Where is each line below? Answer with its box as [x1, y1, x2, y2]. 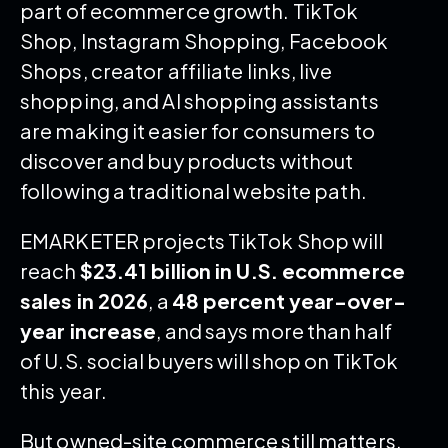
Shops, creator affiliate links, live [20, 57, 332, 83]
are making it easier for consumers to [20, 117, 375, 143]
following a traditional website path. [20, 177, 370, 203]
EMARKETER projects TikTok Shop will [20, 227, 384, 253]
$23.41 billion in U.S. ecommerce [79, 257, 405, 283]
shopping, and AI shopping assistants [20, 87, 379, 113]
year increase [20, 317, 157, 343]
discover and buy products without [20, 147, 354, 173]
